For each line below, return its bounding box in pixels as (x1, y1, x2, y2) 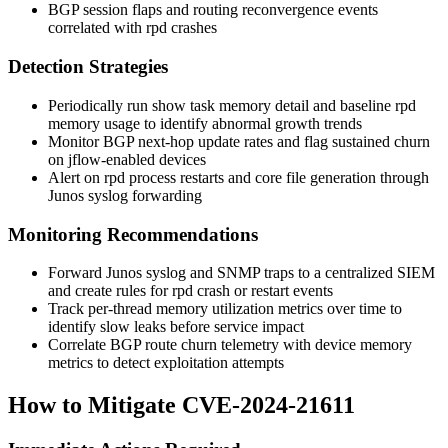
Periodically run (48, 96, 152, 114)
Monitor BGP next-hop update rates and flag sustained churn (48, 132, 430, 150)
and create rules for (48, 282, 172, 300)
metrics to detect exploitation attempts (48, 354, 284, 372)
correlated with (48, 19, 146, 37)
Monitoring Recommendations (8, 223, 258, 245)
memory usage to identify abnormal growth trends (48, 114, 362, 132)
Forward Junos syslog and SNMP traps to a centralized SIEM (48, 264, 435, 282)
